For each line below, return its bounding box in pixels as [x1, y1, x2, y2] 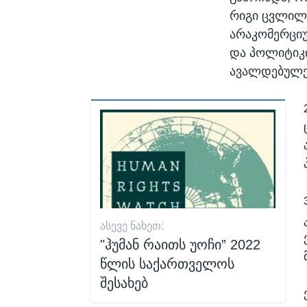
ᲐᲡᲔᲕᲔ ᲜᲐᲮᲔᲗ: [100, 220, 164, 232]
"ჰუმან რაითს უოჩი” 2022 [100, 237, 261, 253]
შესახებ [100, 275, 149, 291]
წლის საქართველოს [100, 256, 235, 272]
